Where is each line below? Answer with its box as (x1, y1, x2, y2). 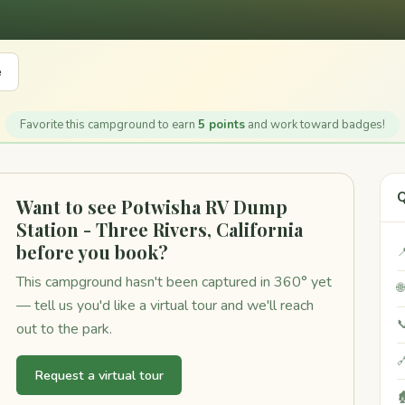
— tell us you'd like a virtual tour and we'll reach (15, 296, 314, 316)
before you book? (15, 240, 168, 264)
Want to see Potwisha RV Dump (15, 194, 287, 219)
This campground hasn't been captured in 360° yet (15, 272, 332, 292)
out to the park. (15, 319, 112, 339)
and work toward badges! (245, 117, 385, 133)
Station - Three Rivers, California (15, 217, 303, 241)
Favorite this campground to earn (20, 117, 198, 133)
